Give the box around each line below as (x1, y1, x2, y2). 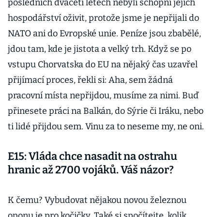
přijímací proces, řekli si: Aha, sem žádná (8, 75, 173, 85)
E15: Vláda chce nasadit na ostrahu (8, 150, 177, 163)
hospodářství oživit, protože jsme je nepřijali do (8, 13, 199, 23)
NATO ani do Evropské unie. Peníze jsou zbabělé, (8, 28, 201, 39)
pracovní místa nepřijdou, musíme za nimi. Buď (8, 90, 199, 101)
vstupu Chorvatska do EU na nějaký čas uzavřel (8, 59, 198, 70)
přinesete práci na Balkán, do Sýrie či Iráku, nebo (8, 106, 203, 116)
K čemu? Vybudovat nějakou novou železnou (8, 195, 186, 205)
